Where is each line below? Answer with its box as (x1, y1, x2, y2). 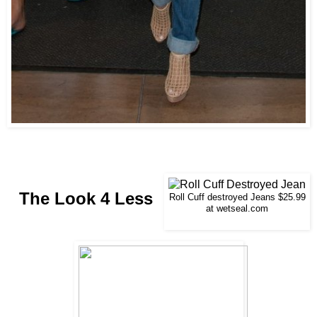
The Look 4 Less (18, 188, 153, 208)
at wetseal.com (206, 203, 268, 214)
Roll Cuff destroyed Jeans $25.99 (168, 192, 306, 202)
